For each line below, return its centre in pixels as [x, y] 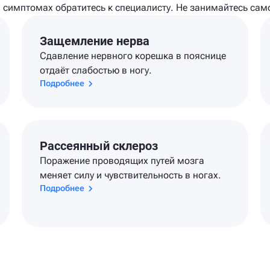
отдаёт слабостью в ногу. [96, 70]
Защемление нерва [94, 41]
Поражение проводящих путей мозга [122, 161]
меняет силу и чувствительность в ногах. [130, 175]
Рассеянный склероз [99, 146]
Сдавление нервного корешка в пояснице [133, 56]
